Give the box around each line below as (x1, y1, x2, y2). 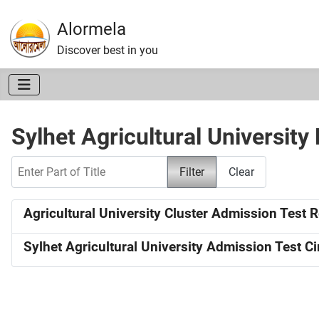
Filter (179, 164, 204, 179)
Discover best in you (57, 43, 158, 57)
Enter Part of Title (11, 157, 98, 171)
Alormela (57, 19, 126, 39)
